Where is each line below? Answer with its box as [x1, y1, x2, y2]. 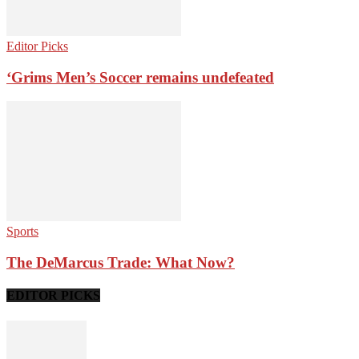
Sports [6, 224, 38, 239]
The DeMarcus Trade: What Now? [6, 254, 235, 272]
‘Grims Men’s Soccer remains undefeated [6, 68, 274, 86]
